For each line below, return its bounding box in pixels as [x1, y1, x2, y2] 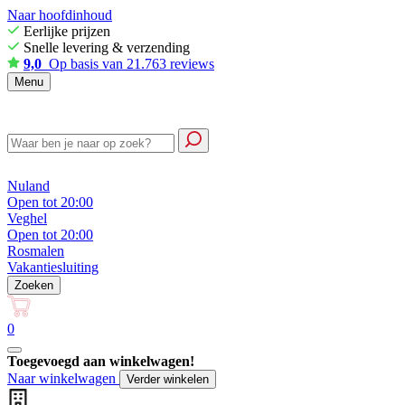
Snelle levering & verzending [20, 40, 190, 55]
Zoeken [14, 278, 53, 292]
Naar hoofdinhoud [7, 7, 112, 23]
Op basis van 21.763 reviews [42, 56, 214, 71]
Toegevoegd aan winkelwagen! [7, 353, 194, 369]
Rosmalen [7, 243, 64, 259]
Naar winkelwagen [7, 371, 119, 386]
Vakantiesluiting [7, 259, 99, 275]
